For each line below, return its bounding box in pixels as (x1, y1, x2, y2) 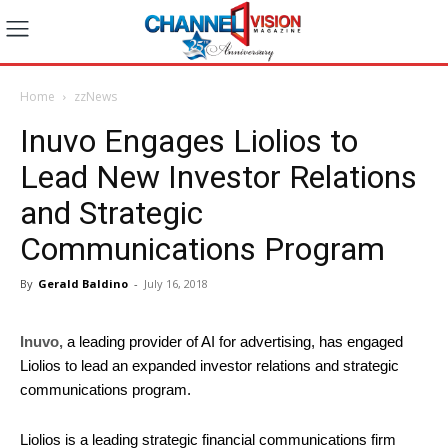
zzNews (74, 87, 117, 105)
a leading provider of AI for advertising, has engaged (63, 332, 403, 350)
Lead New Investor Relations (20, 157, 417, 196)
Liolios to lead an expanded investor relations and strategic (20, 356, 399, 374)
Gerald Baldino (38, 275, 128, 291)
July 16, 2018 (144, 275, 208, 291)
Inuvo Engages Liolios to (20, 121, 358, 160)
